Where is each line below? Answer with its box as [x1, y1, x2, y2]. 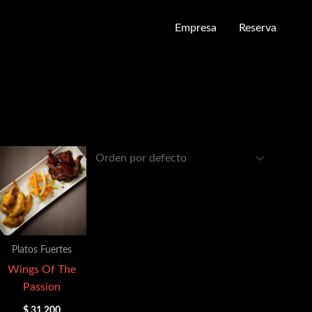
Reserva [239, 22, 276, 33]
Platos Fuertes [11, 245, 72, 256]
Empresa [175, 22, 217, 33]
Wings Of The [7, 263, 76, 275]
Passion [22, 281, 61, 292]
